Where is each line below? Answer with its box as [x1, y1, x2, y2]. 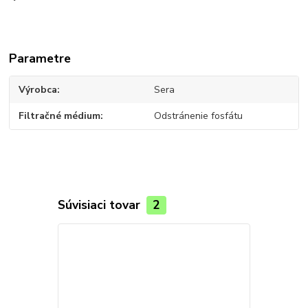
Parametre [9, 50, 71, 67]
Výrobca [19, 82, 58, 96]
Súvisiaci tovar [57, 197, 144, 214]
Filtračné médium [19, 109, 101, 123]
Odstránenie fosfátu [153, 109, 243, 123]
